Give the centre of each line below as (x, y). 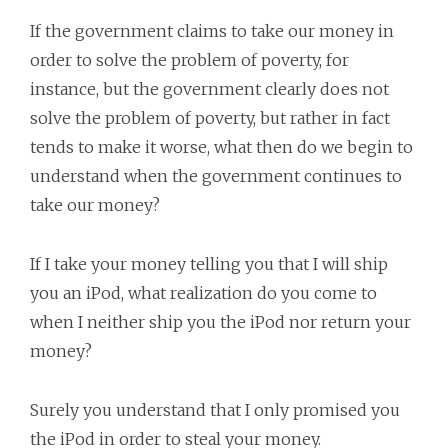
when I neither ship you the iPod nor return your (220, 322)
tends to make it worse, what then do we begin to (221, 147)
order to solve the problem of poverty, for (189, 60)
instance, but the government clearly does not (209, 89)
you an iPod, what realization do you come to (203, 293)
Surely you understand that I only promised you (215, 410)
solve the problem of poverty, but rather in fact (210, 118)
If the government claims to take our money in (212, 31)
